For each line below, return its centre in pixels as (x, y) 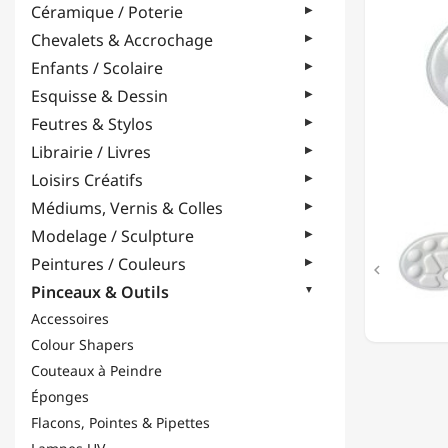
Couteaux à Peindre (96, 370)
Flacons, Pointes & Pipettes (120, 422)
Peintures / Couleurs (108, 264)
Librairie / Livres (91, 152)
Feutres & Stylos (92, 124)
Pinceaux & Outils (100, 292)
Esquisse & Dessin (99, 96)
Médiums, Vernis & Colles (127, 208)
